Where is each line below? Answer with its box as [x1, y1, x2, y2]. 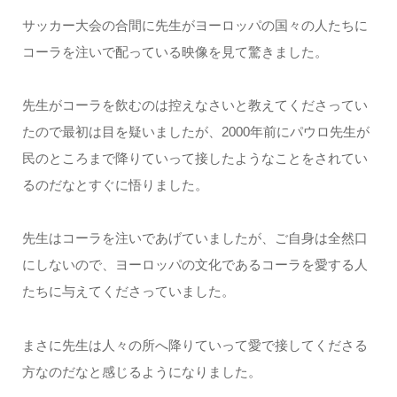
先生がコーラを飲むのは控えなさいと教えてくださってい [21, 97, 368, 113]
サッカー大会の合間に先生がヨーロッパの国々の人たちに [21, 17, 368, 33]
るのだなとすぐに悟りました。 [21, 177, 208, 193]
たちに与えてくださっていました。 [21, 284, 235, 300]
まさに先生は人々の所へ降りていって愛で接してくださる [21, 337, 368, 353]
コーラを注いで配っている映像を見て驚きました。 [21, 43, 328, 59]
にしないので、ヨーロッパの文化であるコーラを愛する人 [21, 257, 368, 273]
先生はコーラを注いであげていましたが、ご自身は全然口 [21, 230, 368, 246]
